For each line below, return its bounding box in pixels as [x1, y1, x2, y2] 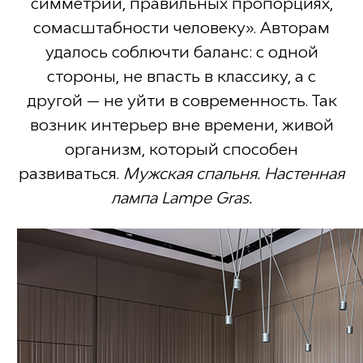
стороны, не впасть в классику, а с [47, 67, 316, 86]
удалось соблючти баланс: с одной [45, 43, 318, 62]
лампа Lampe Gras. [111, 189, 252, 207]
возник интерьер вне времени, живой [29, 116, 334, 135]
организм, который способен [65, 140, 298, 159]
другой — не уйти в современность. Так [26, 92, 337, 110]
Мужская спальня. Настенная [123, 164, 344, 183]
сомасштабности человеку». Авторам [33, 19, 330, 37]
